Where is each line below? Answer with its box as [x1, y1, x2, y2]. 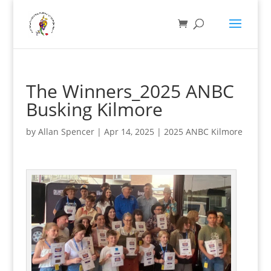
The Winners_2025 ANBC [25, 79, 234, 103]
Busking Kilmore [25, 97, 163, 122]
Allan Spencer [38, 126, 94, 137]
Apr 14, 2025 [103, 126, 154, 137]
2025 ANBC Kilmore [163, 126, 243, 137]
